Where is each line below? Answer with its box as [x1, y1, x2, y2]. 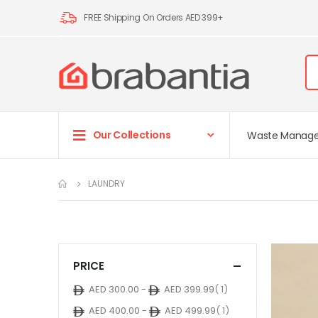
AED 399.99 [164, 283, 214, 297]
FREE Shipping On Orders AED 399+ [84, 11, 224, 23]
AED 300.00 [89, 283, 139, 297]
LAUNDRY [88, 177, 125, 190]
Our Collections [92, 128, 171, 143]
